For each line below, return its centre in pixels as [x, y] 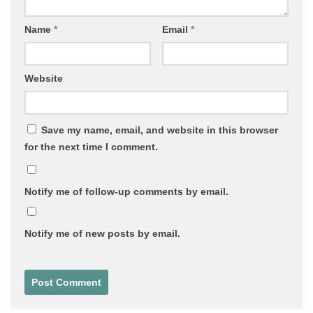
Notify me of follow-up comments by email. [126, 191]
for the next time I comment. [91, 146]
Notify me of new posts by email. [102, 233]
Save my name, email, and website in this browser [160, 130]
